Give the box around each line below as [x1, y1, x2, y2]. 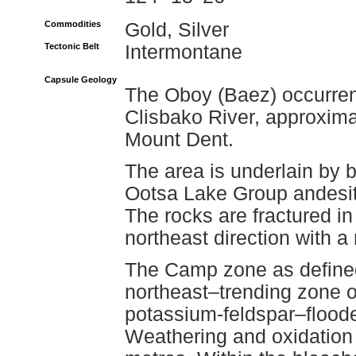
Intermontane [125, 41, 242, 63]
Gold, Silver [125, 19, 229, 41]
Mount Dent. [125, 129, 234, 150]
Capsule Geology [44, 75, 117, 84]
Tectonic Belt [44, 41, 99, 51]
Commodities [44, 19, 101, 29]
